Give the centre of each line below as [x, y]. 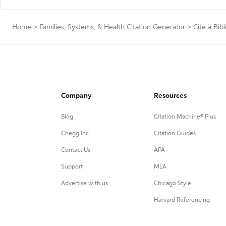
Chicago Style [172, 184]
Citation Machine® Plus [185, 117]
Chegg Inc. [76, 134]
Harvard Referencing [182, 200]
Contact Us [76, 150]
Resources [170, 96]
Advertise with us [84, 184]
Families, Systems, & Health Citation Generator [112, 27]
